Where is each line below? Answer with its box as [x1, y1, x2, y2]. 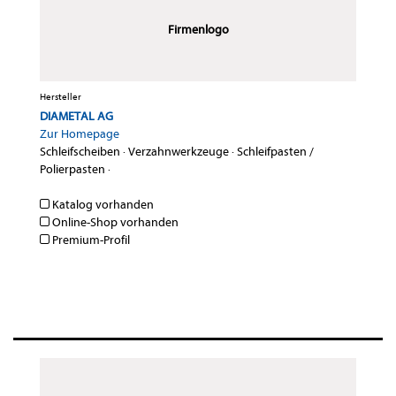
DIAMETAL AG [40, 109, 113, 125]
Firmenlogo [167, 22, 229, 38]
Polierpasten [40, 162, 105, 178]
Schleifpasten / [237, 144, 314, 160]
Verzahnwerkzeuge [128, 144, 229, 160]
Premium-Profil [49, 232, 130, 248]
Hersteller [40, 91, 81, 103]
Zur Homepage [40, 126, 119, 142]
